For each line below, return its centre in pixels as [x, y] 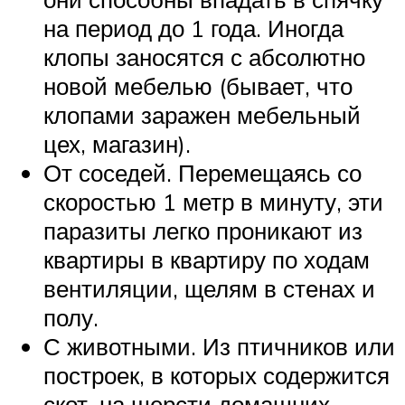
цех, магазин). [117, 144]
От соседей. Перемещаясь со [202, 173]
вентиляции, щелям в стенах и [209, 289]
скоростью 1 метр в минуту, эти [213, 202]
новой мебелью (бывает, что [198, 86]
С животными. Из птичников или [219, 347]
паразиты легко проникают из [203, 231]
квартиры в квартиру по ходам [207, 260]
